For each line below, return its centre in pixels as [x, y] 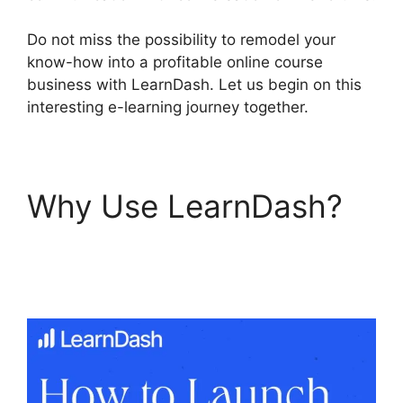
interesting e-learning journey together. [168, 107]
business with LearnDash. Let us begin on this [194, 85]
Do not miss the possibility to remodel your [181, 40]
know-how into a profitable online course [175, 62]
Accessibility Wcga [166, 282]
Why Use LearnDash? [185, 206]
